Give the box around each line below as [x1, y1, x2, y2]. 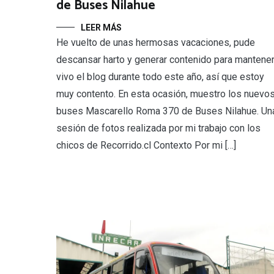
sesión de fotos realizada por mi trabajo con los [56, 122, 261, 135]
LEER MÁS [81, 23, 122, 33]
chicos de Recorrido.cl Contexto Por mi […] [56, 139, 236, 152]
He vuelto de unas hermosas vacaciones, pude [56, 37, 255, 49]
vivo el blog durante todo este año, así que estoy [56, 71, 264, 83]
